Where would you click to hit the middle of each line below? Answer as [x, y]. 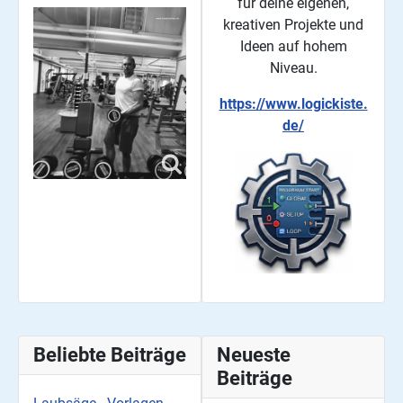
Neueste [254, 355]
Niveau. [293, 68]
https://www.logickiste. [293, 104]
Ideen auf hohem [293, 47]
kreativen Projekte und [293, 25]
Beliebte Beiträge [110, 355]
